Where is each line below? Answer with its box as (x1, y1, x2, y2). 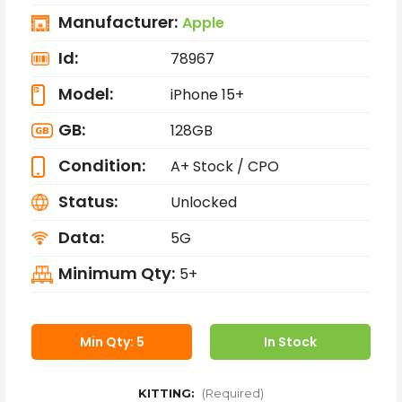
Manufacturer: (58, 10, 178, 33)
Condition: (58, 153, 145, 177)
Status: (58, 189, 118, 213)
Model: (58, 82, 113, 105)
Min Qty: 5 (79, 332, 144, 351)
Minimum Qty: (58, 261, 175, 284)
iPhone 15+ (170, 84, 244, 106)
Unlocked (170, 192, 237, 214)
